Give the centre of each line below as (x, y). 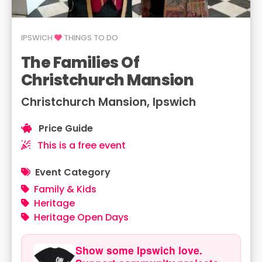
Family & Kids (65, 189)
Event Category (73, 172)
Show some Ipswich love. (139, 250)
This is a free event (80, 145)
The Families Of (80, 62)
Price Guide (65, 128)
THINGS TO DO (90, 38)
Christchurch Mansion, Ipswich (108, 102)
